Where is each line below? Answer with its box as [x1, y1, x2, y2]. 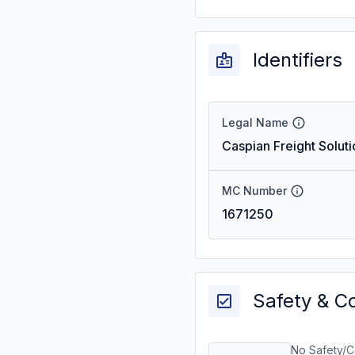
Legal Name [222, 116, 288, 129]
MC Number [222, 184, 287, 197]
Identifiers [253, 48, 342, 71]
